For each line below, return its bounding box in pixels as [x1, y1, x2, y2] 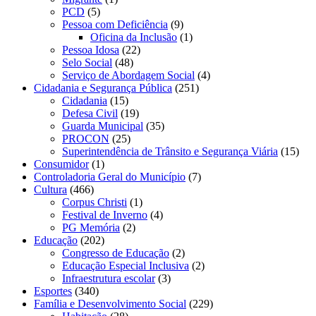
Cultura [34, 183, 67, 195]
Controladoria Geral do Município [34, 170, 186, 183]
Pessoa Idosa [62, 43, 119, 56]
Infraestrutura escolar [62, 272, 155, 284]
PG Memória [62, 221, 120, 233]
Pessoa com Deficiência [62, 18, 168, 30]
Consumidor [34, 157, 89, 170]
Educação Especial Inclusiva [62, 259, 189, 272]
